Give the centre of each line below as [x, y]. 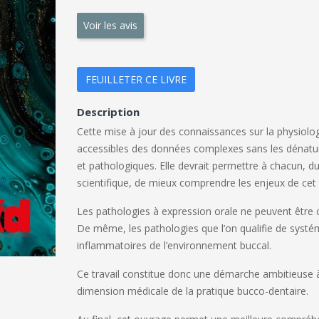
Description [108, 111]
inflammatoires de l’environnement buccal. [174, 245]
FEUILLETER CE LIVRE [136, 79]
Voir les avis [110, 26]
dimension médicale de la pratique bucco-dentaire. [192, 291]
